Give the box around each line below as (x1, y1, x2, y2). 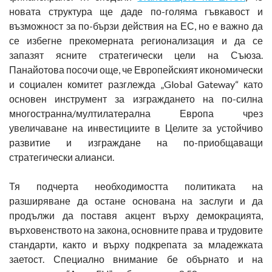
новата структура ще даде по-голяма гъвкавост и (9, 5, 263, 17)
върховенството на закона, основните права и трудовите (9, 223, 263, 236)
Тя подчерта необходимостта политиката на (9, 180, 263, 192)
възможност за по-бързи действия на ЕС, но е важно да (9, 19, 263, 32)
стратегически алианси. (9, 151, 114, 163)
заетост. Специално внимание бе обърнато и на (9, 253, 263, 265)
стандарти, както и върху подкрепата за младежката (9, 238, 263, 250)
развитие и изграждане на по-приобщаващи (9, 136, 263, 148)
